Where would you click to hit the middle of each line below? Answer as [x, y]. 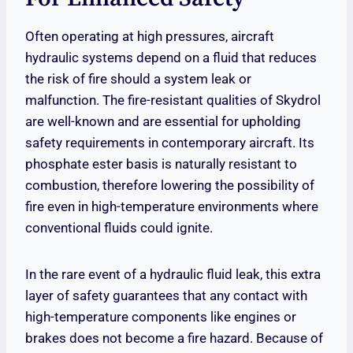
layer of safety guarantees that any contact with [166, 296]
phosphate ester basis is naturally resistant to [161, 164]
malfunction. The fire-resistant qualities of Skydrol [173, 100]
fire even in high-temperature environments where [172, 207]
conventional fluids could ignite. [119, 228]
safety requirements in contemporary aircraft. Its [170, 143]
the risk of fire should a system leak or [138, 79]
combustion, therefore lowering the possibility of [170, 186]
